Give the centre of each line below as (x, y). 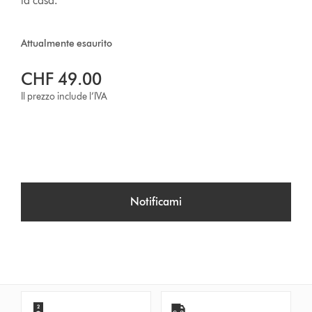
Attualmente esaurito (67, 44)
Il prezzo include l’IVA (64, 97)
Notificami (156, 202)
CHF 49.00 (62, 79)
